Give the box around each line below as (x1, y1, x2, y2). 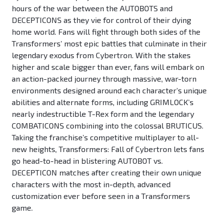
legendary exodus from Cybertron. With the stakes (12, 50, 191, 60)
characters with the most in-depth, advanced (12, 179, 171, 189)
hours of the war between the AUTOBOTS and (12, 3, 173, 13)
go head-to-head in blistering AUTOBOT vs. (12, 156, 163, 166)
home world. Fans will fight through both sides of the (12, 27, 200, 37)
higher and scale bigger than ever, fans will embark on (12, 62, 204, 72)
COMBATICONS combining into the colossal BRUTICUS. (12, 121, 203, 131)
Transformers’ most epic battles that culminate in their (12, 39, 207, 48)
